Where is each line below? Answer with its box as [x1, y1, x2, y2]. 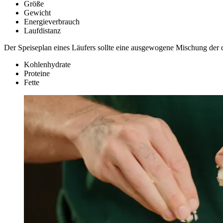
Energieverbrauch [24, 17, 80, 26]
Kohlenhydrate [24, 60, 71, 69]
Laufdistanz [24, 26, 61, 35]
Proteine [24, 69, 50, 78]
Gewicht [24, 8, 51, 17]
